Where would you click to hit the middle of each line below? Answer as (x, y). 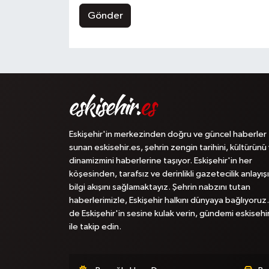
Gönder (105, 16)
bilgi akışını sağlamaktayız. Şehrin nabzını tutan (159, 187)
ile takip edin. (95, 227)
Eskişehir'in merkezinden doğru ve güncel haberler (168, 134)
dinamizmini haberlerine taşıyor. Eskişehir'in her (160, 161)
